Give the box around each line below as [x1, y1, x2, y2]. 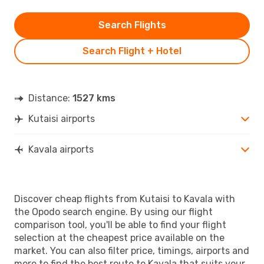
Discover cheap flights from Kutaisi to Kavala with [14, 193, 235, 204]
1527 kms [72, 92, 115, 104]
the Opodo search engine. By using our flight [14, 206, 213, 217]
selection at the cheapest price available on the [14, 232, 225, 243]
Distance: [28, 92, 72, 104]
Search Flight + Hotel [82, 45, 181, 57]
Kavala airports [28, 143, 94, 155]
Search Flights [98, 19, 166, 31]
